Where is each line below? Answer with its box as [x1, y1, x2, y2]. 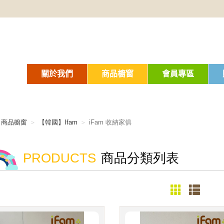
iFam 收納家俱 [88, 118, 131, 126]
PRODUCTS [22, 150, 96, 165]
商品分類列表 [100, 150, 179, 165]
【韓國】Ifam [38, 118, 77, 126]
